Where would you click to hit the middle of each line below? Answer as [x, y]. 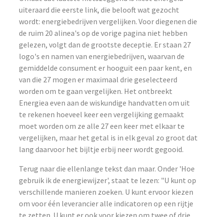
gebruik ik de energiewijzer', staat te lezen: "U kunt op [108, 180]
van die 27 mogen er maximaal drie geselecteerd [98, 79]
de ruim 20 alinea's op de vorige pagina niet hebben [103, 33]
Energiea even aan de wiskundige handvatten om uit [105, 103]
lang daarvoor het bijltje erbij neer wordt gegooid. [101, 149]
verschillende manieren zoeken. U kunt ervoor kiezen [106, 192]
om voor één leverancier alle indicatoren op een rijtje [106, 203]
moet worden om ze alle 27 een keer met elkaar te [102, 126]
